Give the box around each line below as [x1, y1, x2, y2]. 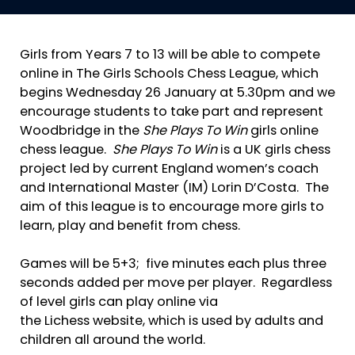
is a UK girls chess [217, 144, 330, 157]
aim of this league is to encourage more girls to [20, 201, 324, 214]
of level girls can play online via [20, 296, 218, 310]
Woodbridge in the [20, 125, 143, 138]
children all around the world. [20, 334, 208, 348]
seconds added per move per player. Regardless [20, 277, 332, 291]
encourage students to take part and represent [20, 106, 323, 119]
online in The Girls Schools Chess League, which [20, 68, 319, 81]
